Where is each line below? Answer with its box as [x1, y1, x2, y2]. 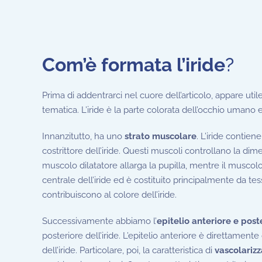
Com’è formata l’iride [42, 53, 225, 75]
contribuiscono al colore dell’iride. [42, 189, 177, 200]
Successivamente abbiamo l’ [42, 215, 157, 226]
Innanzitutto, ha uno [42, 130, 125, 142]
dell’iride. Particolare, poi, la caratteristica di [42, 244, 215, 256]
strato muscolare [125, 130, 196, 142]
